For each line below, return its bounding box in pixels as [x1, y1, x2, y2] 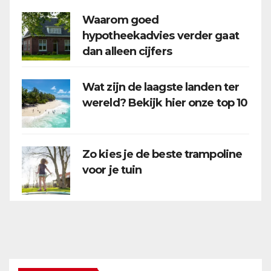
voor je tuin [82, 163, 142, 177]
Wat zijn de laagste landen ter [82, 80, 240, 94]
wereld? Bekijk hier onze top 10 [82, 96, 248, 109]
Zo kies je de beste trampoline [82, 148, 243, 161]
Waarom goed [82, 13, 159, 27]
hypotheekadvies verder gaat [82, 29, 239, 42]
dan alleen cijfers [82, 45, 172, 58]
